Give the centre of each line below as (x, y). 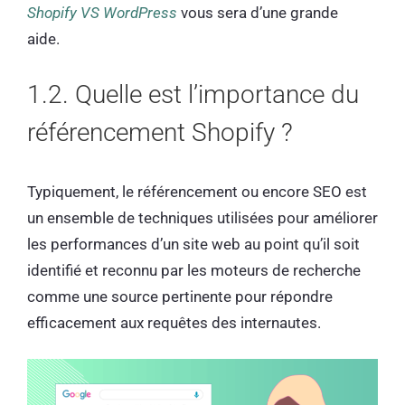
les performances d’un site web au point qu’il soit (193, 244)
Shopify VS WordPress (102, 13)
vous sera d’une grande (258, 13)
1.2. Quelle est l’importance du (193, 94)
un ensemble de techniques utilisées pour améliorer (202, 217)
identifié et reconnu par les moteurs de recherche (194, 270)
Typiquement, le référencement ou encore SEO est (197, 191)
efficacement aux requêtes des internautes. (176, 322)
